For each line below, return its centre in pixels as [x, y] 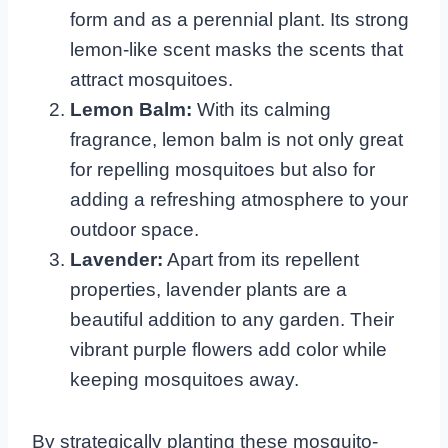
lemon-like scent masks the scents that [236, 49]
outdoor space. [134, 229]
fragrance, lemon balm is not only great [236, 139]
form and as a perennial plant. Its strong [239, 19]
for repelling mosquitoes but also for [222, 169]
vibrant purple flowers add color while [228, 349]
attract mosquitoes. [151, 79]
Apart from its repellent [261, 259]
